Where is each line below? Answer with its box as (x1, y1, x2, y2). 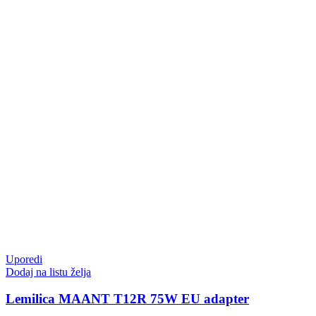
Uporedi (6, 253, 42, 265)
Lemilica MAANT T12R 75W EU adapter (6, 291, 249, 307)
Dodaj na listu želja (6, 265, 91, 278)
